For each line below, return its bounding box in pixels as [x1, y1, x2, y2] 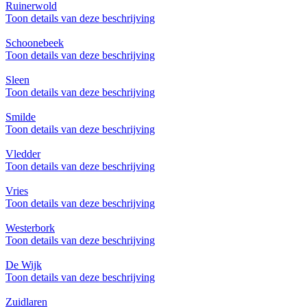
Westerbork [5, 222, 55, 234]
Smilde [5, 111, 36, 123]
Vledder [5, 148, 40, 160]
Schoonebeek [5, 37, 64, 49]
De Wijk [5, 259, 42, 271]
